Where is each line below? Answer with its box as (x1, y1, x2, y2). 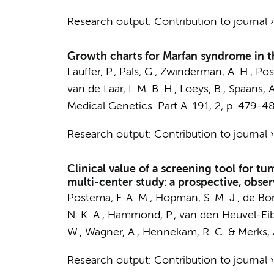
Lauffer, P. (67, 67, 114, 78)
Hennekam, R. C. (142, 227, 225, 238)
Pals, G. (119, 67, 155, 78)
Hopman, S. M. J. (155, 193, 237, 204)
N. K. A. (67, 210, 102, 221)
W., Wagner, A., (67, 227, 143, 238)
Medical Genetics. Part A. (67, 101, 190, 112)
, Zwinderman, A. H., (154, 67, 256, 78)
